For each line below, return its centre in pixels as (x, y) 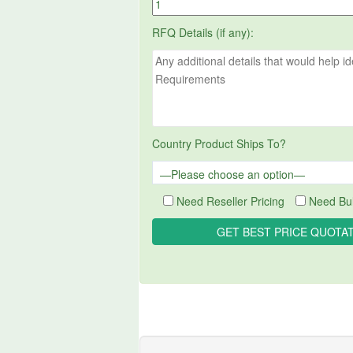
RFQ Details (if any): (203, 32)
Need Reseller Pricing (231, 201)
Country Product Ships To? (219, 143)
